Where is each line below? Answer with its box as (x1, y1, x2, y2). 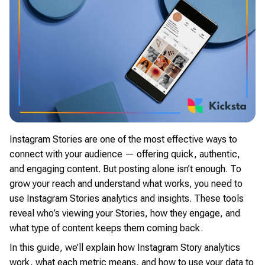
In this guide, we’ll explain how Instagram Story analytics (9, 241, 240, 253)
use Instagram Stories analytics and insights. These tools (9, 192, 244, 204)
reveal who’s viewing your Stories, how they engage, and (9, 207, 240, 219)
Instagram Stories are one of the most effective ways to (9, 133, 237, 145)
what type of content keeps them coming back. (9, 222, 203, 234)
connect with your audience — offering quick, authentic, (9, 148, 240, 160)
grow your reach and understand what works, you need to (9, 177, 243, 189)
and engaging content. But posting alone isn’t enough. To (9, 163, 241, 174)
